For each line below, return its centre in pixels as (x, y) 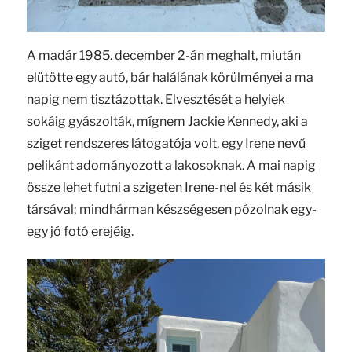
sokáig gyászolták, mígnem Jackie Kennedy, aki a (167, 121)
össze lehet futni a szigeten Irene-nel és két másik (169, 187)
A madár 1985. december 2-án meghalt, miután (163, 55)
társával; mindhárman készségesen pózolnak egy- (171, 209)
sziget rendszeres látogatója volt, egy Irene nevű (166, 143)
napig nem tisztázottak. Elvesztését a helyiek (156, 99)
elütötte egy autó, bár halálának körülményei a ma (170, 77)
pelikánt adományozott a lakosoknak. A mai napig (171, 165)
